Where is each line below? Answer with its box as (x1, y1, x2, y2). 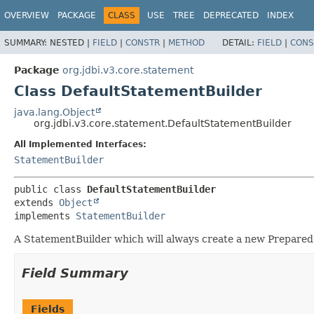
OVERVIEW (4, 11, 49, 20)
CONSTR (125, 37, 160, 48)
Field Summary (22, 265, 128, 280)
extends (14, 196, 59, 208)
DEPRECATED (203, 11, 259, 20)
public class (14, 183, 87, 195)
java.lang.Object (14, 106, 95, 118)
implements (14, 210, 76, 221)
